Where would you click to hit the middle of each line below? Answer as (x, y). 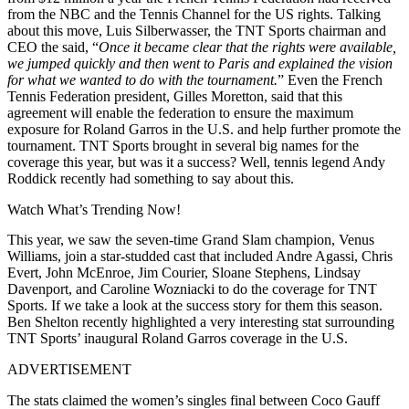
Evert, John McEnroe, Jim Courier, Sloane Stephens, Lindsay (184, 272)
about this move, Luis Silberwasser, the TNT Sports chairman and (197, 30)
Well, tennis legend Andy (313, 162)
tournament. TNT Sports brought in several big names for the (183, 145)
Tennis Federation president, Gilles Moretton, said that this (175, 96)
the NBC (64, 14)
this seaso (342, 305)
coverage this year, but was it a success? (124, 162)
